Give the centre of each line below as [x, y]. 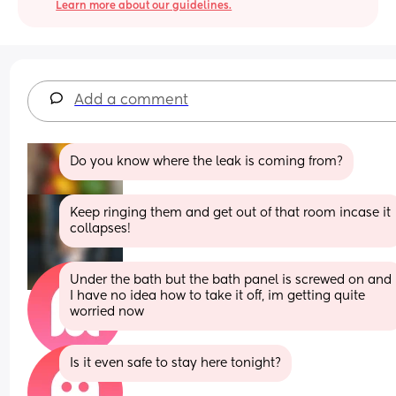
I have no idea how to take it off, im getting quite [218, 296]
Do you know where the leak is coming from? [207, 161]
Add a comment [132, 100]
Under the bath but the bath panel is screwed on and [231, 280]
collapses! [101, 228]
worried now [107, 312]
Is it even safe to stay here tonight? [176, 363]
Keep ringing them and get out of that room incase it [231, 213]
